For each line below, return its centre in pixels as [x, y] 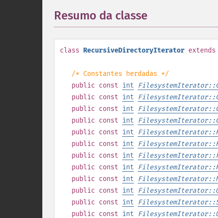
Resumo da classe [101, 16]
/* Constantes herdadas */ [120, 74]
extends [202, 50]
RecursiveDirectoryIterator [134, 50]
